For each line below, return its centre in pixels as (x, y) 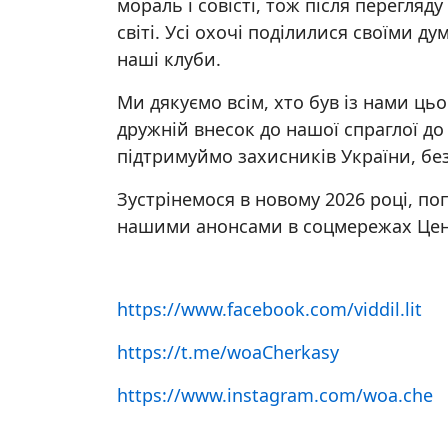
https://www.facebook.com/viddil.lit (269, 309)
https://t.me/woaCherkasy (228, 352)
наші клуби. (169, 59)
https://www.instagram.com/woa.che (275, 395)
